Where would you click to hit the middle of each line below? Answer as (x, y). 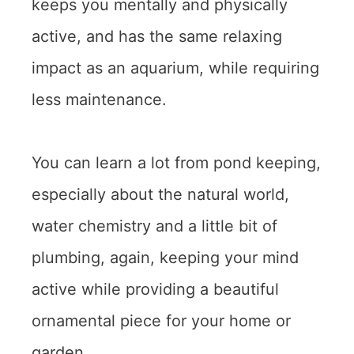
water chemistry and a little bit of (154, 226)
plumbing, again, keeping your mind (165, 257)
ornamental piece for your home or (161, 320)
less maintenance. (99, 99)
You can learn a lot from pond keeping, (176, 162)
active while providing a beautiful (155, 289)
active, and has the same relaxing (157, 36)
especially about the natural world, (160, 194)
